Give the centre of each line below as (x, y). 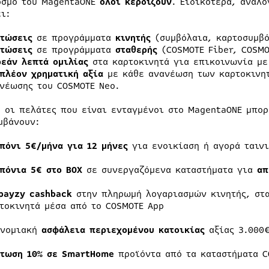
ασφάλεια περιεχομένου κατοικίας (123, 230)
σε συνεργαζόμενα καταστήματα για (169, 170)
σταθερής (136, 50)
